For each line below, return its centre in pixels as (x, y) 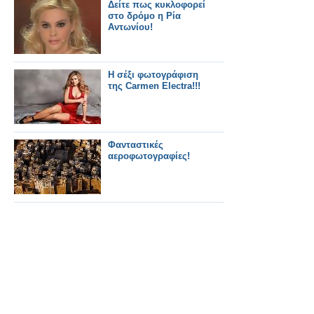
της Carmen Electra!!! (154, 86)
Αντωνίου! (130, 27)
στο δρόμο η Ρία (144, 16)
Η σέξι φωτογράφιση (153, 75)
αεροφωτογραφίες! (149, 156)
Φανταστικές (136, 145)
